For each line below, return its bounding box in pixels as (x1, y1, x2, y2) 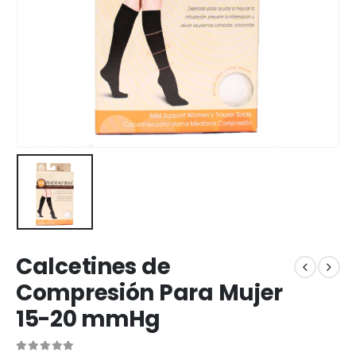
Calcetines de (16, 251, 171, 283)
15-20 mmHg (16, 304, 161, 335)
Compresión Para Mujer (16, 277, 284, 309)
